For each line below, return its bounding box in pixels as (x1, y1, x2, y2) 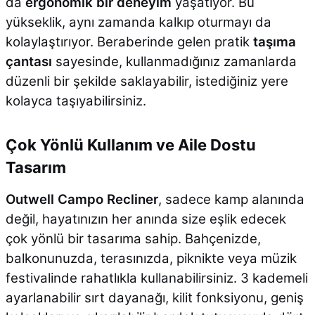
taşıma (252, 33, 296, 50)
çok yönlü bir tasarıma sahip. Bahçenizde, (5, 230, 261, 247)
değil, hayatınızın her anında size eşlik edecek (5, 210, 286, 227)
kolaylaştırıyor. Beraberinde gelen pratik (5, 33, 253, 50)
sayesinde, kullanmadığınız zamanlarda (51, 53, 297, 70)
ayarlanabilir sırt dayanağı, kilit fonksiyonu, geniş (5, 289, 304, 306)
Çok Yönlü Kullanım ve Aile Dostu (5, 135, 256, 154)
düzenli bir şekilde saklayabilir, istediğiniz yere (5, 72, 288, 89)
